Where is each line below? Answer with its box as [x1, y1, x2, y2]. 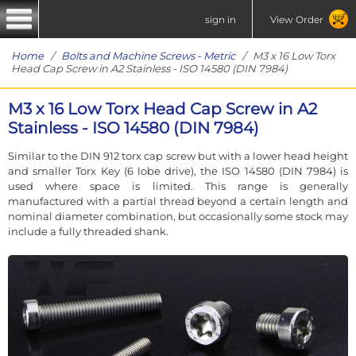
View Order [269, 13, 323, 25]
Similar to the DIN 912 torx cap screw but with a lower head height [8, 149, 348, 162]
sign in [205, 13, 236, 25]
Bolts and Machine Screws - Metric [61, 49, 235, 62]
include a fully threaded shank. [8, 224, 168, 238]
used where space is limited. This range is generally [8, 179, 348, 192]
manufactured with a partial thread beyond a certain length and [8, 194, 348, 207]
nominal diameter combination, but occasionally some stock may [8, 209, 348, 222]
